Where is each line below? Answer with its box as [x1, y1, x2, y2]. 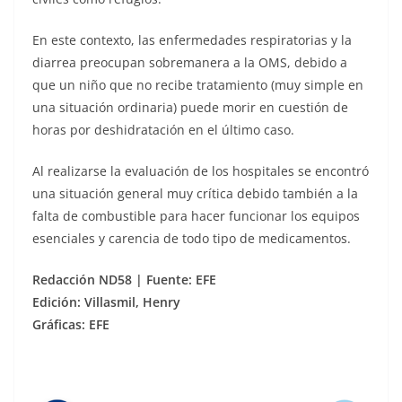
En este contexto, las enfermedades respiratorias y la [32, 31, 352, 48]
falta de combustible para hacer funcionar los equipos [32, 206, 360, 224]
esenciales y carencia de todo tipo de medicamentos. [32, 229, 351, 247]
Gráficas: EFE [32, 315, 109, 333]
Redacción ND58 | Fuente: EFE [32, 270, 216, 288]
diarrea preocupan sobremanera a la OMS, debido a [32, 53, 347, 71]
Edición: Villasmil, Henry [32, 293, 180, 310]
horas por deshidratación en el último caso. [32, 120, 294, 138]
